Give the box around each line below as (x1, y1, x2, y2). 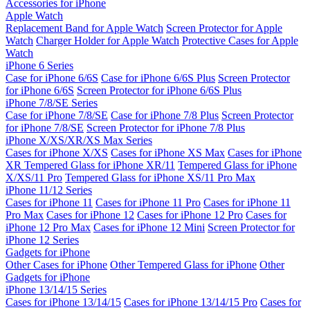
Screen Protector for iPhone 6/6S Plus (77, 84, 241, 96)
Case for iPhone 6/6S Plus (101, 71, 215, 84)
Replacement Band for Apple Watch (6, 21, 163, 34)
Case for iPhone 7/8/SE (6, 109, 108, 121)
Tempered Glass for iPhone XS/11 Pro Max (65, 171, 255, 183)
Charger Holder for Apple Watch (36, 34, 179, 46)
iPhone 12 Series (6, 233, 79, 246)
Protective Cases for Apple (182, 34, 298, 46)
